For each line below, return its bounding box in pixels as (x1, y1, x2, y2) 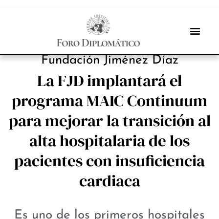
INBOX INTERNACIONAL (70, 16, 153, 23)
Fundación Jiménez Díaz (41, 54, 178, 67)
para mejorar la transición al (8, 109, 211, 132)
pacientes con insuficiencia (14, 150, 205, 172)
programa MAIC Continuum (12, 89, 207, 112)
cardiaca (79, 170, 140, 192)
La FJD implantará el (37, 69, 182, 92)
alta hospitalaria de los (29, 130, 190, 152)
